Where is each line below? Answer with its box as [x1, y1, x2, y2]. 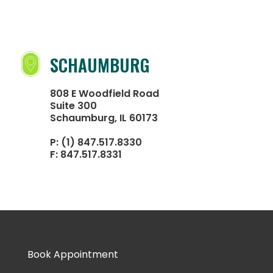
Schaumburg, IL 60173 [50, 111, 158, 125]
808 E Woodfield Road [50, 87, 159, 101]
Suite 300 [50, 99, 97, 113]
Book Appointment [27, 247, 118, 261]
